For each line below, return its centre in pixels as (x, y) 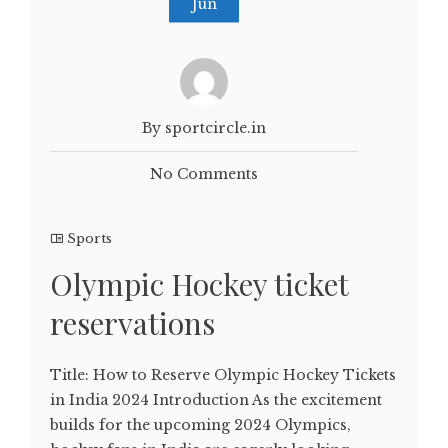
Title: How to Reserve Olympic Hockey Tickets (223, 375)
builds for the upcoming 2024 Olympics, (200, 425)
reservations (132, 323)
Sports (89, 238)
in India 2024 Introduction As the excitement (216, 400)
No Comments (204, 174)
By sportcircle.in (204, 128)
